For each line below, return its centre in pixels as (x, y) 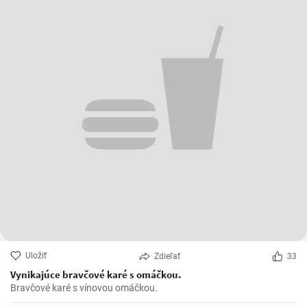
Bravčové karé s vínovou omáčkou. (84, 288)
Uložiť (36, 256)
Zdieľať (167, 257)
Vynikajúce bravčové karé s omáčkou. (96, 275)
